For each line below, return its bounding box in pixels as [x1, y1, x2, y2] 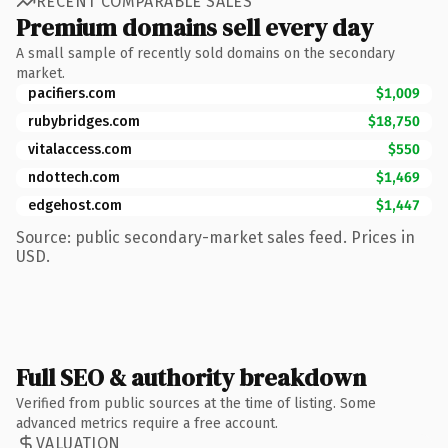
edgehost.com [28, 196, 122, 214]
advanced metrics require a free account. [16, 414, 278, 432]
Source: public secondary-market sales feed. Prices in [16, 227, 415, 247]
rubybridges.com [28, 112, 140, 130]
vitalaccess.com [28, 140, 132, 158]
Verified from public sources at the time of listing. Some [16, 394, 376, 412]
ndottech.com [28, 168, 120, 186]
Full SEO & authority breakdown [16, 360, 366, 394]
